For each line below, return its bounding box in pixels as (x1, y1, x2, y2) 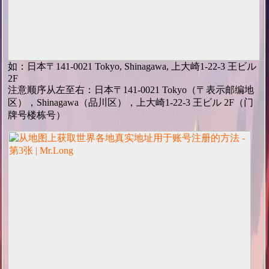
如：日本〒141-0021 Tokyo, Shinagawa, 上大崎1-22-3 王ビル (8, 61, 256, 71)
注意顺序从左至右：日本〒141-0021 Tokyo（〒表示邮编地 (8, 85, 254, 95)
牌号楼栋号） (8, 110, 65, 120)
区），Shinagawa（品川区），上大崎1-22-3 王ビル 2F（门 (8, 97, 253, 107)
